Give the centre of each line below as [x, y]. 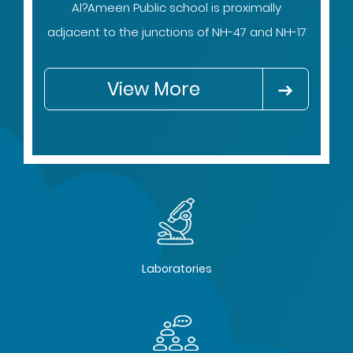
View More [154, 89]
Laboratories [176, 269]
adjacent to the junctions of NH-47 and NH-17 [176, 32]
